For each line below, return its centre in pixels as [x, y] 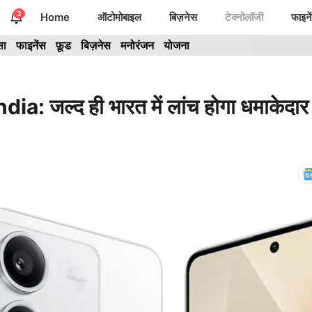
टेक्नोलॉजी [244, 17]
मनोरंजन [137, 45]
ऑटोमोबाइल [119, 17]
